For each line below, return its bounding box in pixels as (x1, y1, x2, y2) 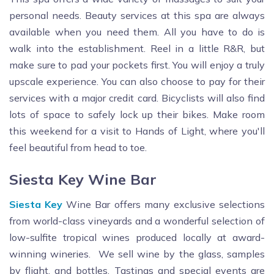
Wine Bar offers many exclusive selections (62, 198, 265, 211)
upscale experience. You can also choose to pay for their (9, 75, 265, 88)
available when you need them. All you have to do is (9, 26, 265, 39)
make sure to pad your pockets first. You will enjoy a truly (9, 59, 265, 72)
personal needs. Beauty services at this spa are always (9, 9, 265, 22)
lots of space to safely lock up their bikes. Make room (9, 108, 265, 121)
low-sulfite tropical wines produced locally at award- (9, 231, 265, 244)
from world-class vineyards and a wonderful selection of (9, 215, 265, 228)
